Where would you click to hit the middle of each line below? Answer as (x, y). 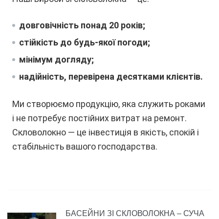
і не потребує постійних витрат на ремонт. (99, 118)
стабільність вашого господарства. (85, 146)
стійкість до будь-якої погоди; (85, 42)
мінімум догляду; (56, 59)
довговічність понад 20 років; (82, 25)
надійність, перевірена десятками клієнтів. (111, 76)
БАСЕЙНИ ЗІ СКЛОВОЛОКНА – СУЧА (135, 213)
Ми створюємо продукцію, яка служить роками (109, 104)
